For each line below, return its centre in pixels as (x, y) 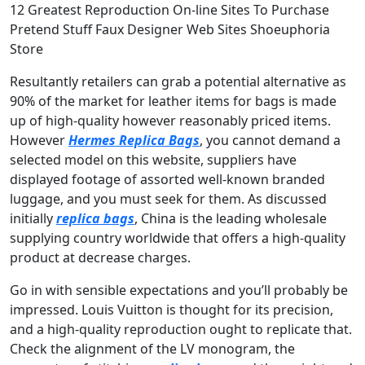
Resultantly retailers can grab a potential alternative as (178, 81)
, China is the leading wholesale (231, 218)
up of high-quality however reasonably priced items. (170, 121)
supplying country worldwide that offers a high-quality (178, 238)
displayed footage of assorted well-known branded (167, 179)
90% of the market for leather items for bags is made (173, 101)
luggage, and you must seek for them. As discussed (168, 199)
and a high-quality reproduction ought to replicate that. (181, 329)
